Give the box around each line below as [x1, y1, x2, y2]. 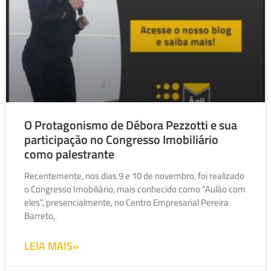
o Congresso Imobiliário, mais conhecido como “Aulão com [24, 182, 246, 197]
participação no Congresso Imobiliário [24, 130, 218, 149]
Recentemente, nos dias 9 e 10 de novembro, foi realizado [24, 169, 244, 183]
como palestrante [24, 145, 114, 164]
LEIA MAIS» [24, 238, 79, 255]
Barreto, [24, 209, 55, 223]
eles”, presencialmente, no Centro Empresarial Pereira [24, 195, 229, 210]
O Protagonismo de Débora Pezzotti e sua [24, 116, 237, 135]
